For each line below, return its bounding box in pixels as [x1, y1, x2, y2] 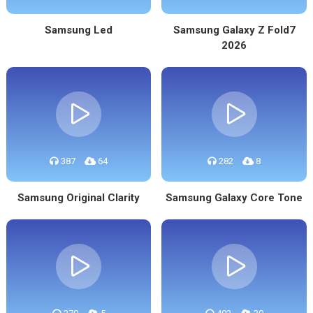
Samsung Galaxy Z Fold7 [173, 24, 296, 36]
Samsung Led [45, 24, 113, 36]
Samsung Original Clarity [17, 191, 140, 204]
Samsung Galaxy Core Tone [166, 191, 303, 204]
